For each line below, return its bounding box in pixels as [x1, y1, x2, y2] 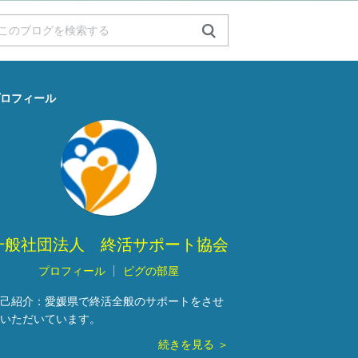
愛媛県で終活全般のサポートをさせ [45, 294, 224, 308]
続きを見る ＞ [158, 337, 229, 351]
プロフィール [38, 264, 105, 277]
